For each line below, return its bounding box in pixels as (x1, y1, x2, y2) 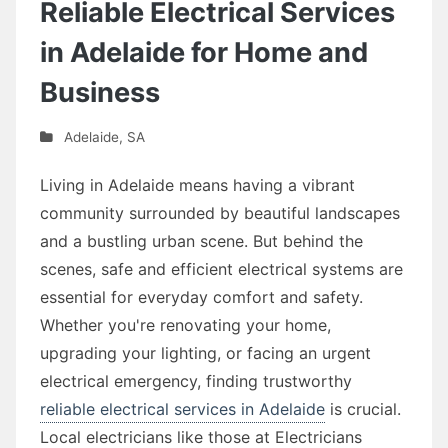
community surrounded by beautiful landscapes (40, 202, 400, 223)
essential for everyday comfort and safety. (40, 286, 363, 307)
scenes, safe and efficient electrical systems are (40, 258, 403, 279)
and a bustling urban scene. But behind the (40, 230, 363, 251)
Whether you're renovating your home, (40, 314, 331, 335)
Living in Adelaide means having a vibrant (40, 174, 355, 195)
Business (40, 75, 160, 109)
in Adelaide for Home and (40, 35, 368, 69)
